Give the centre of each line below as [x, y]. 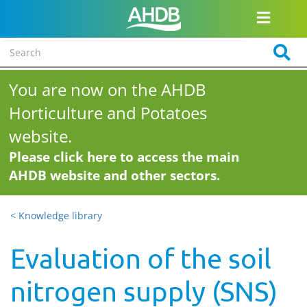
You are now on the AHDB [108, 89]
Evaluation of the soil [141, 258]
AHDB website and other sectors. [115, 175]
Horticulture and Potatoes [108, 113]
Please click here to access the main [124, 157]
